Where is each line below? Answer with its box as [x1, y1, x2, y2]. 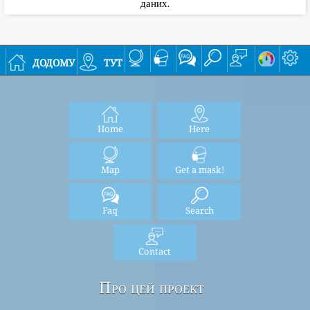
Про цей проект [99, 276, 205, 298]
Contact [138, 244, 172, 257]
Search [185, 203, 214, 217]
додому [33, 51, 75, 71]
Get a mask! [174, 163, 224, 176]
